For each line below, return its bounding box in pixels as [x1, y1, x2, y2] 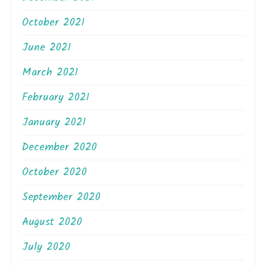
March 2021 [22, 64, 78, 81]
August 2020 [22, 213, 82, 231]
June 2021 [22, 39, 71, 56]
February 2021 [22, 88, 89, 106]
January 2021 [22, 113, 85, 131]
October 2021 [22, 14, 84, 31]
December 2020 [22, 138, 97, 156]
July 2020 [22, 238, 70, 256]
